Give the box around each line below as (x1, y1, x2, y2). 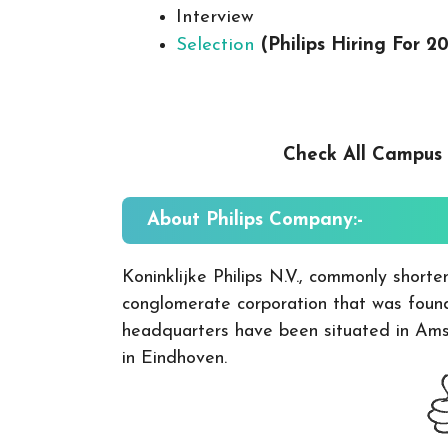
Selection (176, 35, 255, 55)
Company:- (269, 210, 363, 230)
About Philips (147, 210, 269, 230)
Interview (176, 7, 254, 27)
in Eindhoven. (122, 348, 227, 368)
